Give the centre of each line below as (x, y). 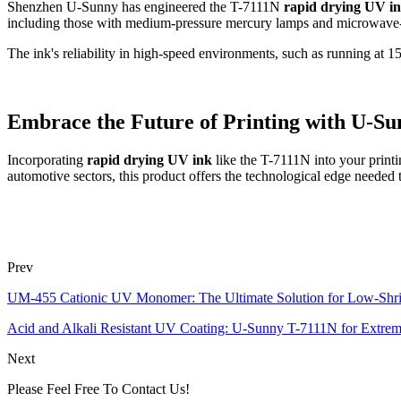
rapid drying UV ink (149, 159)
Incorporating (47, 159)
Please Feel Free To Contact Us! (98, 388)
